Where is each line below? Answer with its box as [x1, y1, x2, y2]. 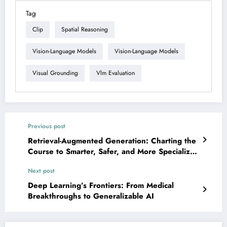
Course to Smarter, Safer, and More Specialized [28, 145, 199, 157]
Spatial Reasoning [61, 25, 108, 34]
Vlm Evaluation [96, 68, 135, 78]
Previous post [28, 121, 65, 131]
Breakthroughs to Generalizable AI [28, 190, 154, 202]
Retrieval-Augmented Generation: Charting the [28, 135, 196, 146]
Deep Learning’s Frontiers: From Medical [28, 179, 174, 191]
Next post [28, 166, 55, 175]
